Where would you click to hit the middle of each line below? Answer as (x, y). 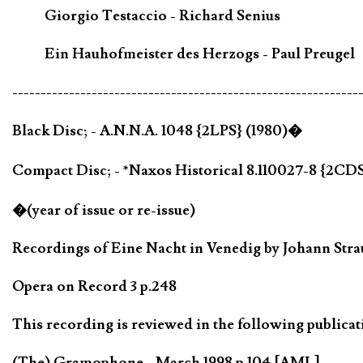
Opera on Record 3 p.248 (94, 287)
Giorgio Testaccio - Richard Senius (162, 15)
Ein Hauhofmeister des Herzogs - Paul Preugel (200, 53)
